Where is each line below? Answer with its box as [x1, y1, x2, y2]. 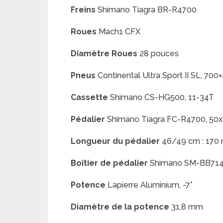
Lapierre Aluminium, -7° [106, 180, 193, 190]
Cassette [71, 93, 108, 102]
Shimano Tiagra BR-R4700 [96, 5, 197, 14]
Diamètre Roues [71, 49, 137, 58]
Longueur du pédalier [71, 136, 160, 146]
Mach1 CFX [97, 27, 140, 36]
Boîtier [71, 158, 98, 168]
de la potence [111, 202, 169, 212]
